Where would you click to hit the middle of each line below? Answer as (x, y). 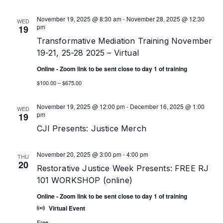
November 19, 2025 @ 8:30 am (79, 19)
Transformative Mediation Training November (124, 41)
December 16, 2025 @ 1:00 (167, 106)
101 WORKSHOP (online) (84, 180)
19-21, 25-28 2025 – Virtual (88, 53)
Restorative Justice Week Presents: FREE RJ (123, 168)
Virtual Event (67, 208)
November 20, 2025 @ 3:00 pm (79, 154)
